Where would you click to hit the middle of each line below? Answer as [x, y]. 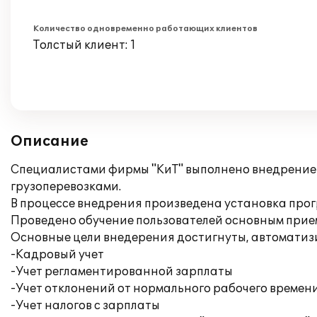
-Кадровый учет [57, 255]
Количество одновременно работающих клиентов [145, 29]
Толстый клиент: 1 [85, 45]
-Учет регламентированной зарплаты [122, 272]
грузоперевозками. [66, 187]
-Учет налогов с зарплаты [85, 306]
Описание [50, 142]
